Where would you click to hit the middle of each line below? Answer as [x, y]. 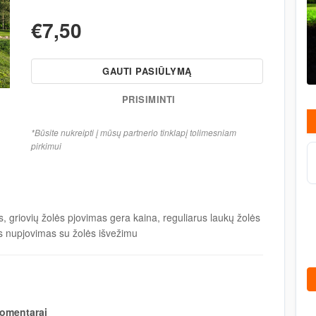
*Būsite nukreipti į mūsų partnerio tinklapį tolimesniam [134, 133]
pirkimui [46, 146]
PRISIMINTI [147, 99]
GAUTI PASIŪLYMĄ [147, 71]
